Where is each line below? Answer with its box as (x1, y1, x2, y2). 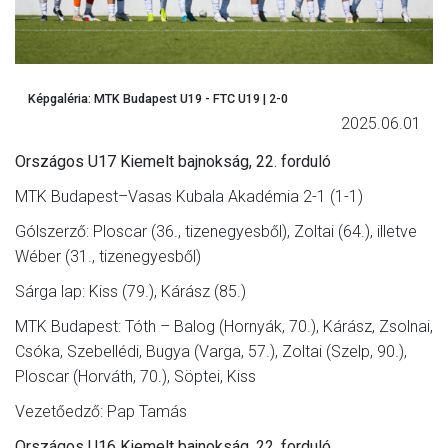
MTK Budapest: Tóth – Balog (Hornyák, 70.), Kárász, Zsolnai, (15, 316, 433, 336)
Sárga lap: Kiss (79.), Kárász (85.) (15, 281, 246, 301)
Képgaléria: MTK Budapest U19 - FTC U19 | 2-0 (27, 91, 288, 107)
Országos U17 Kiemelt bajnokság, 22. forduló (15, 151, 331, 171)
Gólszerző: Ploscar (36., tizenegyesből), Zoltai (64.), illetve (15, 221, 417, 241)
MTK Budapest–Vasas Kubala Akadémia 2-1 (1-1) (15, 186, 363, 206)
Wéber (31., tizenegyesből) (15, 246, 201, 266)
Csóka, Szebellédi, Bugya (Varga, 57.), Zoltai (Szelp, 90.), (15, 341, 407, 361)
